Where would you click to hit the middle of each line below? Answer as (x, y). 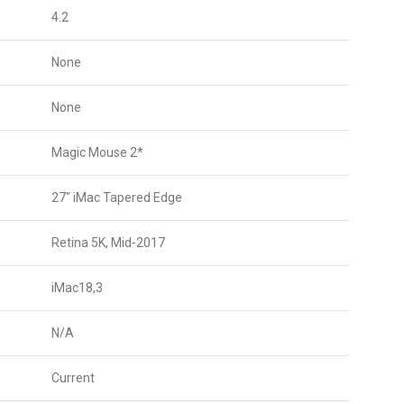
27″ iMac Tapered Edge (117, 197)
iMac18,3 (77, 288)
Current (73, 378)
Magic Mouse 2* (97, 152)
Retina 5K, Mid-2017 (108, 243)
